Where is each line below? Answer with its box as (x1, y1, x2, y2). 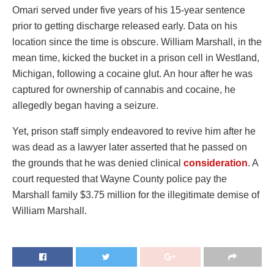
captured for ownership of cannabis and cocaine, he (12, 84, 235, 95)
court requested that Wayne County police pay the (12, 174, 227, 185)
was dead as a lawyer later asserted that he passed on (12, 142, 247, 153)
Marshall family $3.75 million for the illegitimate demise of (12, 190, 259, 201)
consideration (183, 158, 248, 169)
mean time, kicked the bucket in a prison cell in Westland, (12, 53, 259, 64)
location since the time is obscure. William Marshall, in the (12, 37, 262, 48)
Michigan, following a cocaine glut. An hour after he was (12, 68, 253, 80)
